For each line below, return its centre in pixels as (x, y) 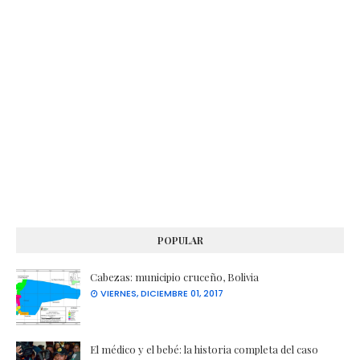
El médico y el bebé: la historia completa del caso (204, 350)
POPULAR (180, 241)
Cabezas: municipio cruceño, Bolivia (174, 277)
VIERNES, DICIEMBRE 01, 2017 (162, 294)
